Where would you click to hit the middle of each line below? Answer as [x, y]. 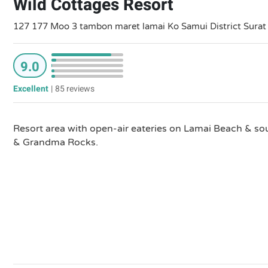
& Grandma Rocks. [56, 142]
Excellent [31, 89]
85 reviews [75, 89]
